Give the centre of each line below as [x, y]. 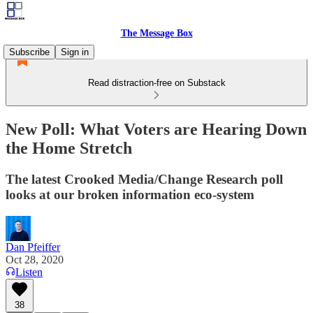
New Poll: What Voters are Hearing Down [156, 129]
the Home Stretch [69, 148]
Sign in [75, 52]
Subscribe [29, 52]
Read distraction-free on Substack [156, 83]
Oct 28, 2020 [35, 259]
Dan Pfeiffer [33, 247]
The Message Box [156, 33]
